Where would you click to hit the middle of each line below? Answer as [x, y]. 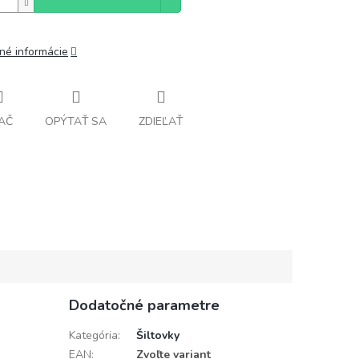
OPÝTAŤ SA [76, 121]
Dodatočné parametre [144, 305]
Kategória [93, 335]
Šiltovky [157, 335]
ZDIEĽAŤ [161, 121]
